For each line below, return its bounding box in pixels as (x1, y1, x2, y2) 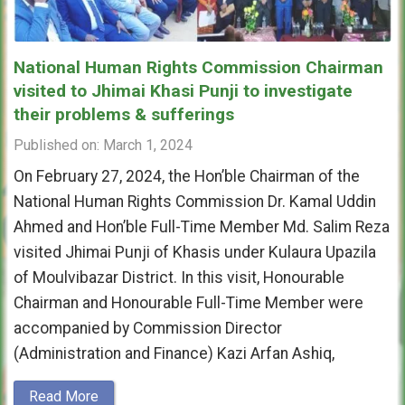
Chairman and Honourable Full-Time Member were (14, 293, 363, 312)
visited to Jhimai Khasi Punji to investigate (14, 80, 353, 101)
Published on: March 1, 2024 (14, 136, 193, 154)
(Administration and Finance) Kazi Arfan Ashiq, (14, 344, 334, 363)
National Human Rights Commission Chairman (14, 56, 383, 78)
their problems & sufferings (14, 103, 234, 125)
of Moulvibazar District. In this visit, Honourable (14, 268, 344, 287)
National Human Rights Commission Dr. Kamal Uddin (14, 192, 376, 211)
